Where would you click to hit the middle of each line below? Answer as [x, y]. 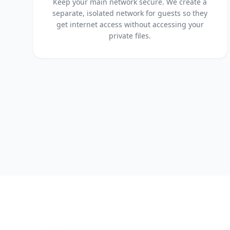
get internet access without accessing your [130, 24]
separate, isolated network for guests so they [130, 13]
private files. [130, 36]
